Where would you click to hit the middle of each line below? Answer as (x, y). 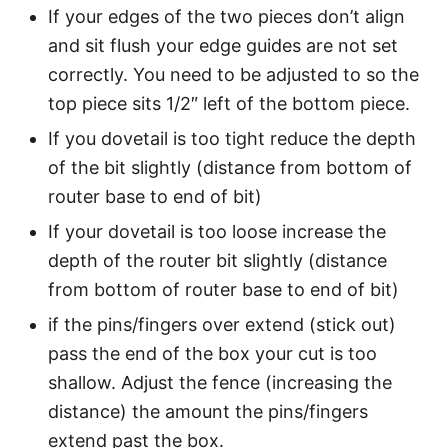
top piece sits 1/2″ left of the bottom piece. (229, 103)
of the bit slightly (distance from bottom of (230, 167)
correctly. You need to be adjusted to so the (233, 74)
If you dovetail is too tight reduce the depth (232, 138)
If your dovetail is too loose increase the (217, 231)
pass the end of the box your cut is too (212, 353)
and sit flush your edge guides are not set (223, 45)
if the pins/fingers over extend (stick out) (222, 324)
